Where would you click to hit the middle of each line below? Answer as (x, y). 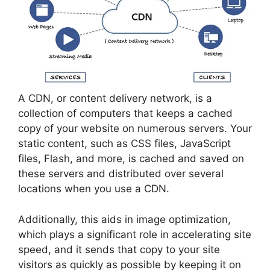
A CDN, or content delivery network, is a (115, 98)
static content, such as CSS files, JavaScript (124, 143)
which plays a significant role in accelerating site (135, 234)
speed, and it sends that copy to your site (119, 249)
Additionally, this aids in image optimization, (124, 219)
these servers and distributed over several (121, 174)
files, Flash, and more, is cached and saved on (131, 159)
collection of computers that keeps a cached (125, 113)
